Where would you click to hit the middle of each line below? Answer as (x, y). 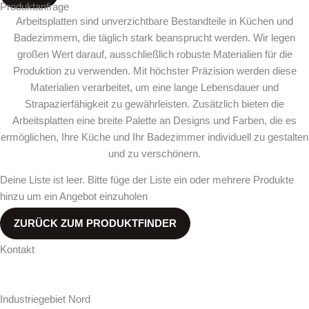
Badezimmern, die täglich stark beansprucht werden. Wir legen (154, 38)
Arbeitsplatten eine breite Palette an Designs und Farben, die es (154, 120)
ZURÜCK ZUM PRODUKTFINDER (95, 223)
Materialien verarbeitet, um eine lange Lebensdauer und (154, 87)
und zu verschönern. (154, 153)
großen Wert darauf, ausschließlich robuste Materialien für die (154, 54)
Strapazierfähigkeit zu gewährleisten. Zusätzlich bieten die (154, 104)
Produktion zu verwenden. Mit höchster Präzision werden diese (154, 71)
